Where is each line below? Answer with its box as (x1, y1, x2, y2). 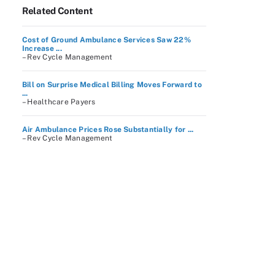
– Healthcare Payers (22, 98, 96, 106)
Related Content (22, 6, 93, 16)
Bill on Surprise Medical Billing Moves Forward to (22, 80, 202, 89)
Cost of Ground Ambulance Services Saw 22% (22, 36, 191, 44)
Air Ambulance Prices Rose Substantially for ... (22, 125, 194, 134)
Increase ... (22, 44, 62, 53)
